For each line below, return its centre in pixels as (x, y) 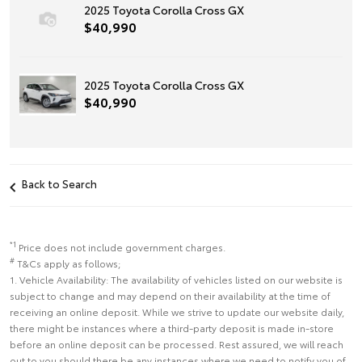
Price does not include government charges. (122, 246)
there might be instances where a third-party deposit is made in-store (172, 327)
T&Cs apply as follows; (69, 263)
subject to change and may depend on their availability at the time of (170, 295)
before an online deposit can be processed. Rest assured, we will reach (177, 343)
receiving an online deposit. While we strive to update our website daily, (177, 311)
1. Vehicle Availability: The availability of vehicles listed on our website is (176, 279)
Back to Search (59, 183)
